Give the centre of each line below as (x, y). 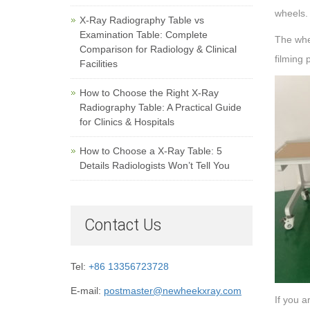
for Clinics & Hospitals (127, 122)
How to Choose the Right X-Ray (149, 93)
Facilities (99, 64)
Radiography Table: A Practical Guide (161, 107)
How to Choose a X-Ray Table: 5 (151, 151)
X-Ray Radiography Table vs (142, 20)
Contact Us (123, 225)
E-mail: (87, 291)
